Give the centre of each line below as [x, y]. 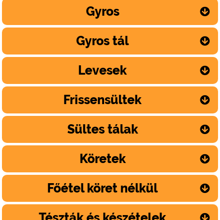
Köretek [102, 159]
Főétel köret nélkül [103, 188]
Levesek [103, 70]
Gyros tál [103, 41]
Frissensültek [103, 100]
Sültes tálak [102, 129]
